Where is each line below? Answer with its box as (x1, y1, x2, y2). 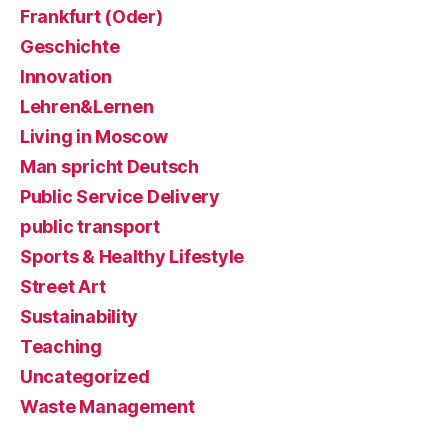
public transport (20, 216, 160, 237)
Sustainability (20, 306, 139, 327)
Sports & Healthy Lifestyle (20, 246, 244, 267)
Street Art (20, 276, 106, 297)
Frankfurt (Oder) (20, 6, 163, 27)
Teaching (20, 336, 102, 357)
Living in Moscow (20, 126, 168, 147)
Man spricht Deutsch (20, 156, 199, 177)
